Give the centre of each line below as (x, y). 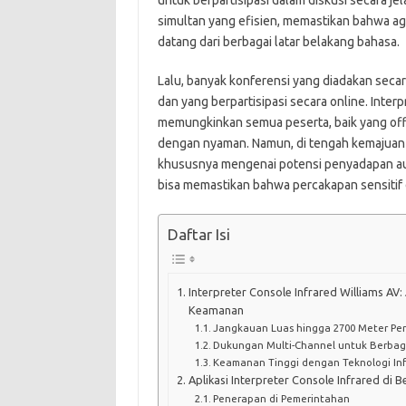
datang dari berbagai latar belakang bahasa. (278, 42)
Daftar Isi (198, 235)
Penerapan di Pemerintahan (282, 398)
